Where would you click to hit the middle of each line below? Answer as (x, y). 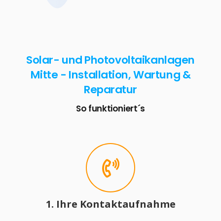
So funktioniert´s (110, 108)
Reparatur (110, 89)
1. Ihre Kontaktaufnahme (110, 204)
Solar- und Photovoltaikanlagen (110, 60)
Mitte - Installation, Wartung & (110, 74)
